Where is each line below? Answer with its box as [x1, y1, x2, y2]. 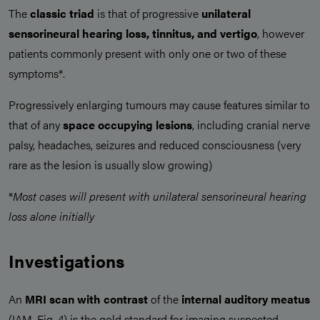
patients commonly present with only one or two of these [9, 45, 286, 62]
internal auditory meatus [181, 291, 310, 308]
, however [257, 25, 304, 42]
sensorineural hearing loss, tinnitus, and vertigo [9, 25, 257, 42]
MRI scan [25, 291, 74, 308]
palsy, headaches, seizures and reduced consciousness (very [9, 136, 301, 154]
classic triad [30, 5, 94, 22]
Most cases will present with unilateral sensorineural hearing [13, 188, 306, 205]
